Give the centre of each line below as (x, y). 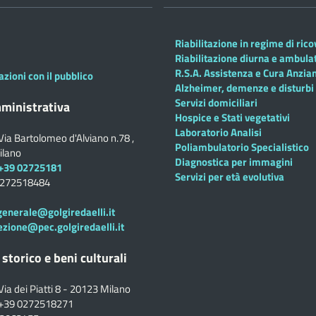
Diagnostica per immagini (234, 162)
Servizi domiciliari (216, 103)
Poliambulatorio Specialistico (242, 147)
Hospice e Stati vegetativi (232, 117)
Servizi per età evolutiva (230, 177)
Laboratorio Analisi (218, 132)
